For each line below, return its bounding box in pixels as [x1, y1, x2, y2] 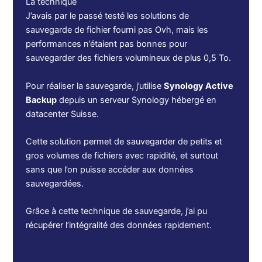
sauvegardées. [26, 178, 84, 189]
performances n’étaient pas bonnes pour [26, 39, 188, 50]
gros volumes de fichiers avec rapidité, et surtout [26, 150, 219, 161]
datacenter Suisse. [26, 108, 99, 119]
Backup [26, 94, 57, 105]
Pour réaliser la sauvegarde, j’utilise [26, 80, 164, 91]
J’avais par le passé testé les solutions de [26, 11, 189, 22]
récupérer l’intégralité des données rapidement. [26, 220, 212, 231]
